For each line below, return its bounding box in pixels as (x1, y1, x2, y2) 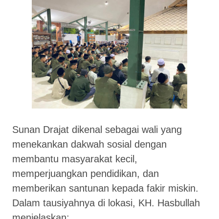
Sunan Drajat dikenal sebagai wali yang (12, 124, 182, 135)
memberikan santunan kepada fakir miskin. (12, 183, 198, 194)
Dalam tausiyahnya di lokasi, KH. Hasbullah (12, 197, 200, 209)
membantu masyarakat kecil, (12, 153, 137, 165)
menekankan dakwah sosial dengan (12, 139, 167, 150)
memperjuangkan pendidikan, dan (12, 168, 159, 179)
